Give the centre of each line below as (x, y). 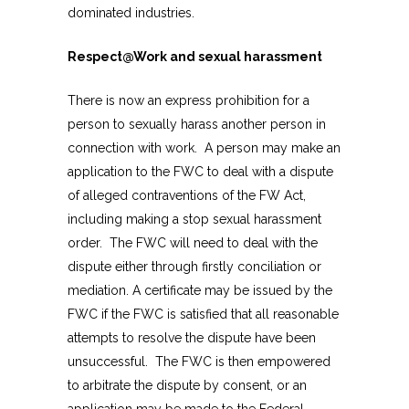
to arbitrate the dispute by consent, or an (187, 386)
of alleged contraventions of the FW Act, (187, 196)
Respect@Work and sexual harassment (195, 57)
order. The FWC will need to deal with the (193, 243)
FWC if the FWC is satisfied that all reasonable (203, 315)
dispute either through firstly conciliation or (194, 267)
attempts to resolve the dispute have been (192, 338)
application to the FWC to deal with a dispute (200, 172)
